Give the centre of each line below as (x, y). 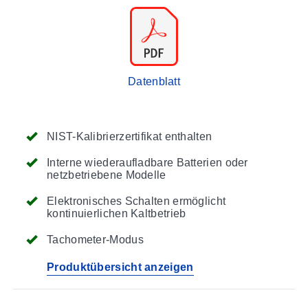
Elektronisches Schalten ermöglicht (136, 201)
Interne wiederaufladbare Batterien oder (147, 162)
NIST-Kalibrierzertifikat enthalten (130, 136)
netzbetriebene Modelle (107, 175)
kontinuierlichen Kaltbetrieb (117, 213)
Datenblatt (154, 81)
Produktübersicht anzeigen (120, 267)
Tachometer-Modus (95, 239)
